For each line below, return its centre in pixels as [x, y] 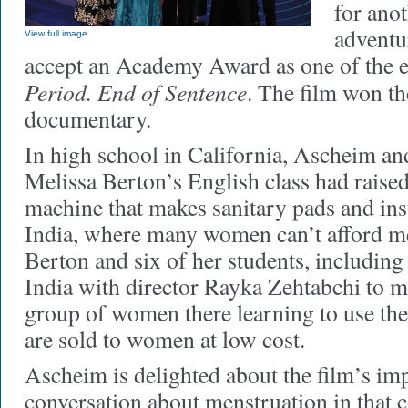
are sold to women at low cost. [165, 339]
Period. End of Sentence [136, 92]
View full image [56, 33]
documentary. [96, 118]
